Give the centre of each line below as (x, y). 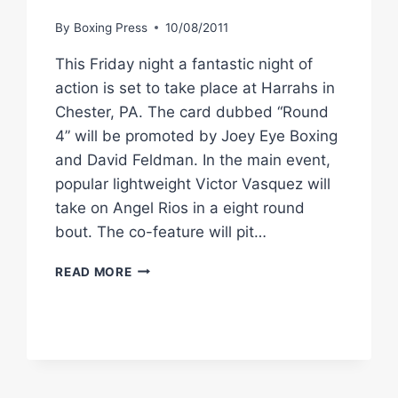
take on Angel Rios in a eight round (180, 207)
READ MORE (94, 271)
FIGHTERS (163, 286)
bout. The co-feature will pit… (161, 231)
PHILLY (154, 267)
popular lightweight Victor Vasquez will (193, 183)
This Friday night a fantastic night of (184, 64)
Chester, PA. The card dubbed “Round (192, 111)
